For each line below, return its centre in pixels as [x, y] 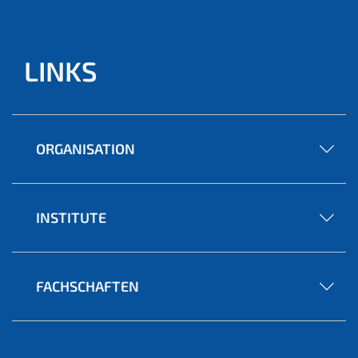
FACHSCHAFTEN [88, 286]
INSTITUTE [71, 217]
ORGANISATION [86, 148]
